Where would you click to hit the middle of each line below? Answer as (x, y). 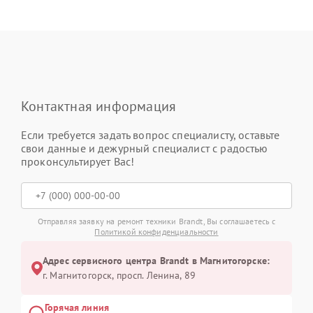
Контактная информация (99, 107)
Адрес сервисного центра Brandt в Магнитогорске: (156, 261)
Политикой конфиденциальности (156, 232)
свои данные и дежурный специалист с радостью (145, 148)
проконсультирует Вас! (78, 162)
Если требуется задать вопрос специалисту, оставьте (151, 135)
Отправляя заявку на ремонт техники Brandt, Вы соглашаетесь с (156, 221)
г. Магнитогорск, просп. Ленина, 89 (119, 276)
